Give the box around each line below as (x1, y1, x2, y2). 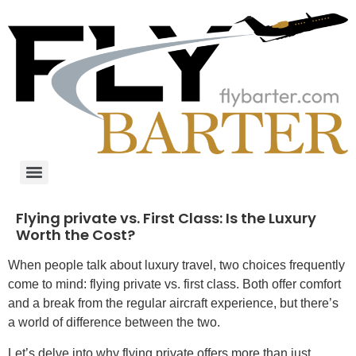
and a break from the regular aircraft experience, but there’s (8, 296, 339, 311)
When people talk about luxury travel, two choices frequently (8, 258, 345, 273)
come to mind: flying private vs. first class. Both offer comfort (8, 277, 341, 292)
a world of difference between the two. (8, 315, 220, 330)
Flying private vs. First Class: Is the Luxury (16, 208, 316, 229)
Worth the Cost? (16, 225, 135, 246)
